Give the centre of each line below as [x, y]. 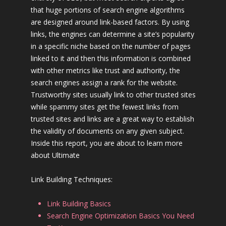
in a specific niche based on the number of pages [110, 46]
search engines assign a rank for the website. [104, 82]
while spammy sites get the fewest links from [104, 107]
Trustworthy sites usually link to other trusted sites [113, 95]
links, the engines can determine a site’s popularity [112, 34]
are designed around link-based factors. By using [110, 22]
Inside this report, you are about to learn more [106, 143]
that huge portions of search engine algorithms [107, 10]
